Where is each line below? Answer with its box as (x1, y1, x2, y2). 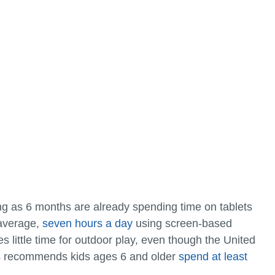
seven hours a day (42, 217, 133, 230)
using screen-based (133, 217, 232, 230)
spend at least (179, 250, 247, 263)
